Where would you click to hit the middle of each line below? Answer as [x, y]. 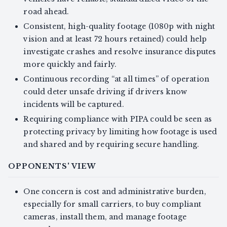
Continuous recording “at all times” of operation [117, 79]
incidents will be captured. [74, 104]
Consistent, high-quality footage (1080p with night [119, 26]
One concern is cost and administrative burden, [115, 192]
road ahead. [46, 11]
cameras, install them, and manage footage [105, 217]
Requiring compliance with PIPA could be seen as [118, 119]
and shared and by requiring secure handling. [111, 144]
